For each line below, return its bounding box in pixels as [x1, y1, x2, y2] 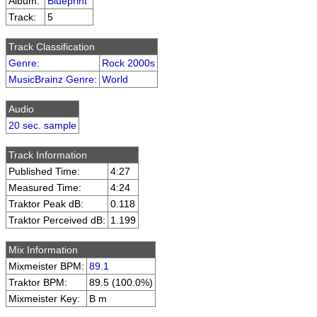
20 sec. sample [8, 120, 76, 131]
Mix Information [8, 244, 78, 255]
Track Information [8, 149, 87, 161]
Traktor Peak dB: [8, 198, 83, 209]
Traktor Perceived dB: [8, 214, 105, 226]
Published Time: [8, 166, 80, 177]
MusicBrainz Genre [8, 74, 94, 85]
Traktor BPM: [8, 277, 67, 288]
